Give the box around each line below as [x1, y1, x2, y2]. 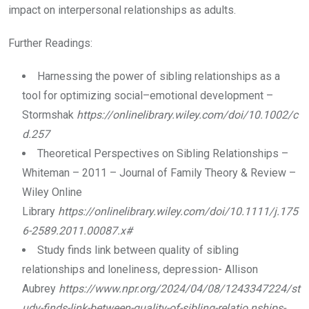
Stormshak [22, 108, 77, 121]
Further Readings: [8, 36, 95, 50]
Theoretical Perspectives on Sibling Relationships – [37, 146, 288, 160]
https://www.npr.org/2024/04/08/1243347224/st [59, 281, 300, 295]
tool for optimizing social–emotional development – [22, 88, 273, 102]
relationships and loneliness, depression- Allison [22, 262, 258, 276]
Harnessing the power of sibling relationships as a [37, 69, 280, 83]
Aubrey [22, 281, 59, 295]
